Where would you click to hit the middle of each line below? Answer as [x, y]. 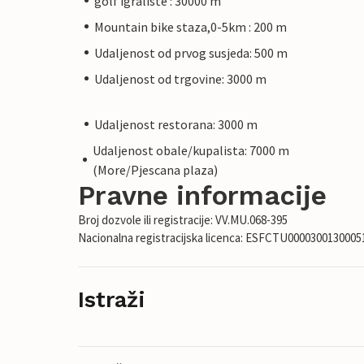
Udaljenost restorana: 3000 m [176, 124]
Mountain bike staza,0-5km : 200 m [191, 26]
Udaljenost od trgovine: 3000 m [180, 78]
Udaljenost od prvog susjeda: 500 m [191, 52]
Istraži [112, 299]
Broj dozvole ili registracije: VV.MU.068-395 [183, 219]
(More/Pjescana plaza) [155, 169]
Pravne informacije [202, 195]
